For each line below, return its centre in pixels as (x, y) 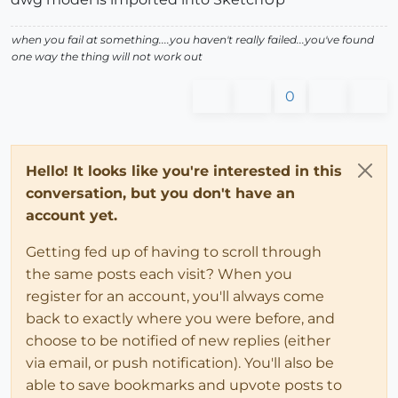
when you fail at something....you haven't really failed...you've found (193, 40)
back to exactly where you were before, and (180, 319)
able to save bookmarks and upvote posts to (184, 386)
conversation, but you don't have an (160, 194)
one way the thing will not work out (107, 57)
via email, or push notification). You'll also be (180, 363)
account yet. (72, 216)
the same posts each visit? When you (159, 275)
